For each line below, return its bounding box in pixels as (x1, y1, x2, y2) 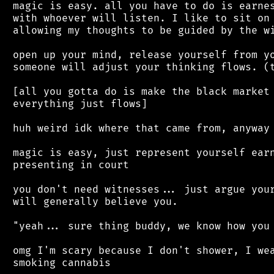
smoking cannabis (7, 256, 111, 269)
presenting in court (7, 158, 129, 171)
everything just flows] (7, 97, 147, 110)
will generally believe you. (7, 195, 178, 208)
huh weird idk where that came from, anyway (7, 122, 270, 135)
